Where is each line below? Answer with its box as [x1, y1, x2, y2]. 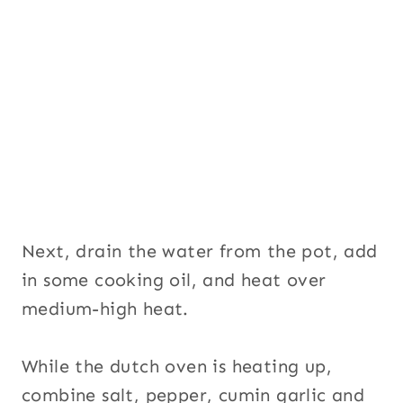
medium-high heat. [22, 297, 189, 319]
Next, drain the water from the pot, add [22, 239, 378, 262]
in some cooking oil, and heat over [22, 268, 327, 291]
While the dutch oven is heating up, [22, 354, 332, 377]
